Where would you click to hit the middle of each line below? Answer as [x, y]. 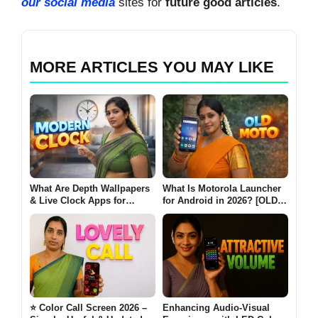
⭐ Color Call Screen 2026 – [88, 307]
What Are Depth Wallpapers [90, 188]
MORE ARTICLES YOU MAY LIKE [152, 67]
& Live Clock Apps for [78, 200]
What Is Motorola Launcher [222, 188]
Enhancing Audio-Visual [216, 307]
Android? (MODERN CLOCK [91, 212]
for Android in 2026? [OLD [220, 200]
